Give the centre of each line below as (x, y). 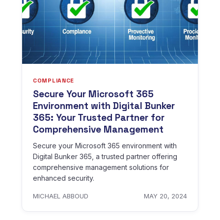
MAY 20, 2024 (165, 196)
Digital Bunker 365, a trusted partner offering (105, 157)
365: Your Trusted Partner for (99, 118)
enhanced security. (64, 178)
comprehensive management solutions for (101, 167)
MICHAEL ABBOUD (61, 196)
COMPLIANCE (54, 81)
